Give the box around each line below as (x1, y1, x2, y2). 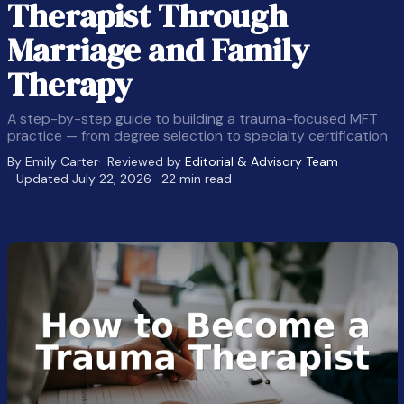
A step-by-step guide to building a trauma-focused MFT (6, 109, 378, 128)
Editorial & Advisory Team (185, 153, 339, 170)
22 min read (161, 170, 232, 187)
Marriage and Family (6, 27, 309, 72)
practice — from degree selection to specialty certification (6, 126, 388, 145)
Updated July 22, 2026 (16, 170, 152, 187)
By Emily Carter (6, 153, 98, 170)
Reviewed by (107, 153, 186, 170)
